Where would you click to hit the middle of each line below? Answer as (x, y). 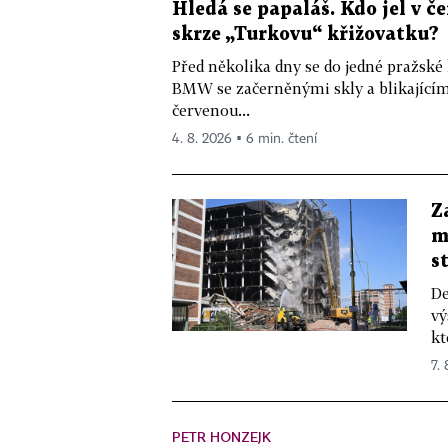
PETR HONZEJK (221, 437)
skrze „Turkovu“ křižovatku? (305, 35)
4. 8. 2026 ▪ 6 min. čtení (244, 139)
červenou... (211, 110)
